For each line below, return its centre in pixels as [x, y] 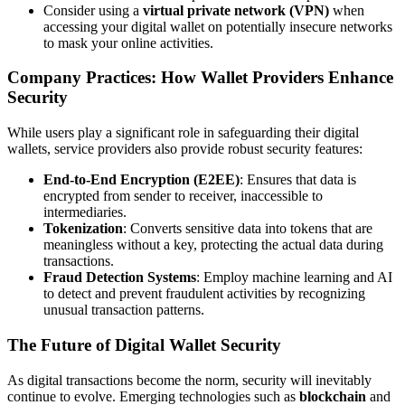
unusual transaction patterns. [124, 310]
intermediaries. [85, 212]
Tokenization [83, 229]
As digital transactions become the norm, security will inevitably [189, 380]
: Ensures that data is [298, 180]
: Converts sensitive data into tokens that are [248, 229]
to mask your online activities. [128, 42]
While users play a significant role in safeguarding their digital [183, 133]
